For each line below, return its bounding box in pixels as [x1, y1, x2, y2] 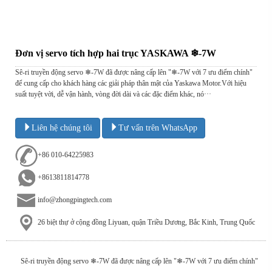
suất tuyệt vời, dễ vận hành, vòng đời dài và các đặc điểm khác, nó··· [15, 90, 211, 98]
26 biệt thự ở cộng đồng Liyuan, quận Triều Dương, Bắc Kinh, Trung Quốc [38, 218, 255, 227]
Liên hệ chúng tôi [32, 123, 92, 132]
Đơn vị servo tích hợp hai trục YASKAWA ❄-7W [15, 48, 216, 58]
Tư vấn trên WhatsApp [118, 123, 197, 132]
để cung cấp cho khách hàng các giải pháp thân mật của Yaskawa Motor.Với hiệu [15, 79, 246, 87]
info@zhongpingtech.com [38, 195, 112, 205]
